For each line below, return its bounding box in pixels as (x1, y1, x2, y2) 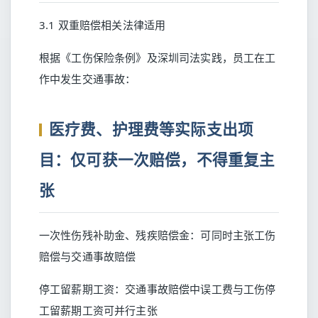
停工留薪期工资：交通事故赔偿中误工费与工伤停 (39, 282, 276, 296)
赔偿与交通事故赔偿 (39, 249, 136, 263)
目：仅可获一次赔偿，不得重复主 (39, 149, 275, 170)
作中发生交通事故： (39, 72, 136, 86)
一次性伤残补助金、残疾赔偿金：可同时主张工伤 (39, 228, 276, 242)
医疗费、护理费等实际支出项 (49, 119, 254, 139)
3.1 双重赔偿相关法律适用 (39, 18, 166, 32)
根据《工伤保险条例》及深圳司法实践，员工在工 (39, 50, 276, 65)
